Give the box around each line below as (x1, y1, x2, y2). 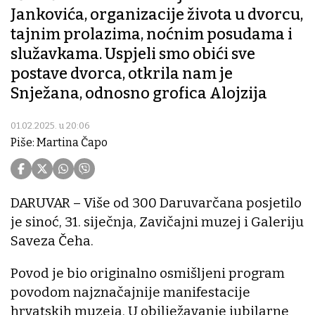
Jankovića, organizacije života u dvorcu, (11, 5, 303, 25)
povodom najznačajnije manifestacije (11, 284, 250, 301)
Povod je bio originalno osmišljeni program (11, 265, 285, 282)
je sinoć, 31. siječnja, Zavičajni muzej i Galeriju (11, 214, 304, 231)
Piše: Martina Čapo (11, 136, 108, 150)
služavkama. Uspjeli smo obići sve (11, 44, 255, 64)
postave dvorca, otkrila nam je (11, 64, 233, 84)
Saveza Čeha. (11, 233, 94, 250)
